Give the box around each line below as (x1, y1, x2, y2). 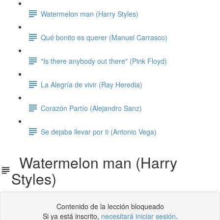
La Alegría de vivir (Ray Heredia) (41, 79, 142, 89)
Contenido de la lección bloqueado (56, 201, 164, 211)
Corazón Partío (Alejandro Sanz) (41, 103, 142, 113)
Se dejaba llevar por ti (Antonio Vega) (41, 126, 157, 137)
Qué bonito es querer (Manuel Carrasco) (41, 32, 167, 42)
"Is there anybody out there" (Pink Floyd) (41, 55, 167, 66)
